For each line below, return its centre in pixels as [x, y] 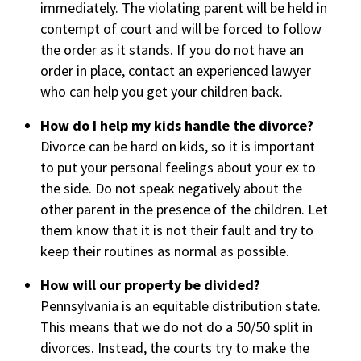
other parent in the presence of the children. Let [184, 209]
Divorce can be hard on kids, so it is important [178, 146]
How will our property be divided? [150, 285]
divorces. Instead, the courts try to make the [175, 348]
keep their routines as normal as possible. [165, 251]
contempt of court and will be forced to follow [181, 29]
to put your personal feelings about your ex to [178, 167]
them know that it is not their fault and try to [177, 230]
